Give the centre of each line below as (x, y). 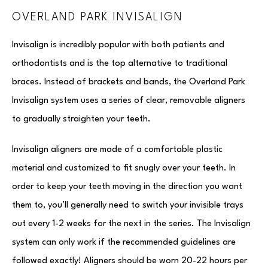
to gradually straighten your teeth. (81, 119)
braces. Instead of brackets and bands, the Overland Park (129, 82)
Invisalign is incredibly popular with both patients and (118, 45)
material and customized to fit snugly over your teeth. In (124, 168)
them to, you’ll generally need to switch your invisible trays (128, 205)
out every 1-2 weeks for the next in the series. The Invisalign (131, 224)
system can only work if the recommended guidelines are (124, 243)
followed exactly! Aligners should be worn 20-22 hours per (130, 261)
